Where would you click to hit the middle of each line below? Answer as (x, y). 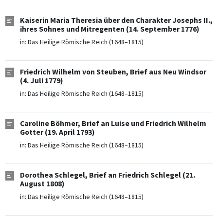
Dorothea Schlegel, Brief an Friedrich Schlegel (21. (107, 175)
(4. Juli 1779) (41, 81)
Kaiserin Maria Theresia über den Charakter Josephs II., (116, 20)
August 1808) (42, 184)
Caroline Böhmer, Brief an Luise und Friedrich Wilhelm (113, 124)
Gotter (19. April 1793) (57, 132)
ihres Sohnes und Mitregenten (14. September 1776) (109, 29)
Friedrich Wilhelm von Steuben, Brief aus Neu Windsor (113, 72)
